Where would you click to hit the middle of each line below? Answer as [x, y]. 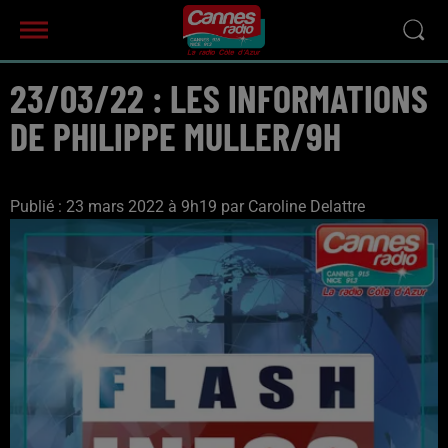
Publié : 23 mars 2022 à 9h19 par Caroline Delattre [187, 206]
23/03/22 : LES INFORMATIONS [219, 98]
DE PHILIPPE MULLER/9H [175, 136]
